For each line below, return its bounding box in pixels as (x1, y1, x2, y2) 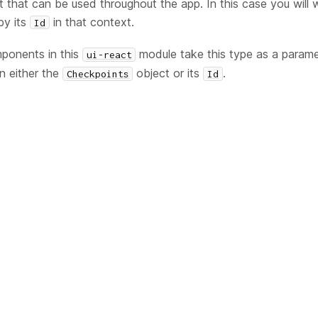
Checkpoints (66, 67, 129, 79)
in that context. (49, 14, 134, 29)
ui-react (86, 48, 132, 60)
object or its (133, 65, 204, 80)
